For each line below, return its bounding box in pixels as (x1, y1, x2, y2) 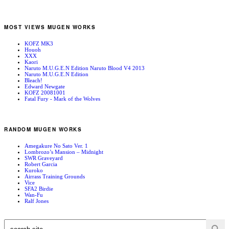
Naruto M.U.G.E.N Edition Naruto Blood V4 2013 (25, 64, 145, 71)
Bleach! (25, 77, 42, 83)
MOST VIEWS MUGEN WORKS (4, 24, 96, 31)
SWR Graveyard (25, 155, 63, 162)
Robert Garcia (25, 161, 57, 168)
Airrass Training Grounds (25, 173, 85, 180)
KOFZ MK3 (25, 40, 53, 47)
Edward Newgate (25, 83, 65, 89)
